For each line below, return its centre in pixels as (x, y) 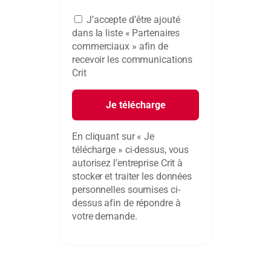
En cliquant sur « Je (113, 136)
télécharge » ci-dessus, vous (131, 149)
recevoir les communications (132, 59)
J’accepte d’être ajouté (133, 19)
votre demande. (105, 216)
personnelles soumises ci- (126, 189)
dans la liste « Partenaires (126, 33)
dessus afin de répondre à (126, 203)
